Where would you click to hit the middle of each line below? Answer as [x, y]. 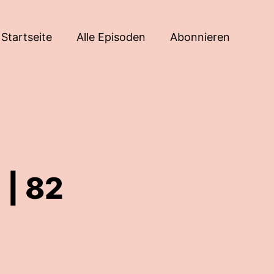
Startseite [27, 37]
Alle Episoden [111, 37]
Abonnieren [200, 37]
